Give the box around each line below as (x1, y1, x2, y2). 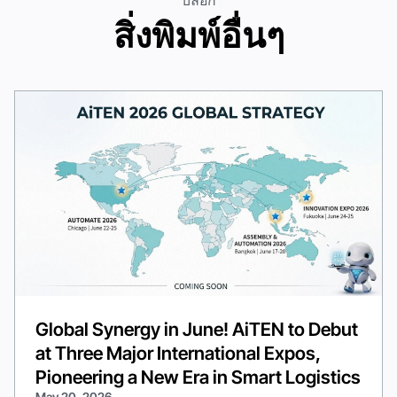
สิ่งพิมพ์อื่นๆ (113, 13, 284, 56)
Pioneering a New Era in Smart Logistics (35, 366, 362, 389)
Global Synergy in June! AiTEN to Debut (35, 318, 359, 341)
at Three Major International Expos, (35, 342, 322, 365)
